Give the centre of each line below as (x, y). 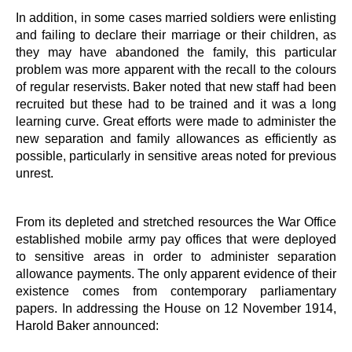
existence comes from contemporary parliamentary (176, 290)
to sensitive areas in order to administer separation (176, 256)
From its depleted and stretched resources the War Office (176, 221)
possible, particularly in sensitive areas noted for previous (176, 155)
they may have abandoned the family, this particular (176, 51)
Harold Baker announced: (87, 325)
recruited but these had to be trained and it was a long (176, 103)
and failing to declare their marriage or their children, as (176, 34)
